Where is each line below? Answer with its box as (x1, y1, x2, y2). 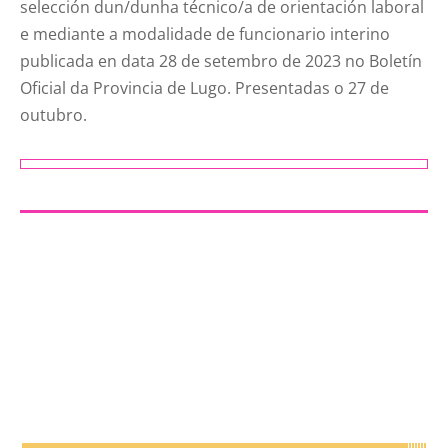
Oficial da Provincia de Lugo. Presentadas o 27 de (20, 77, 390, 100)
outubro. (20, 104, 88, 127)
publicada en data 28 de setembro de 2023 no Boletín (20, 50, 423, 73)
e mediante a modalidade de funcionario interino (20, 23, 391, 46)
